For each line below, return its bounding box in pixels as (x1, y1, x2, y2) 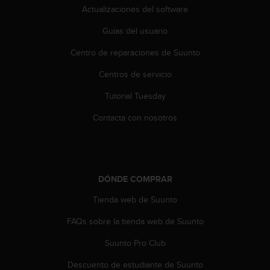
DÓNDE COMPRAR (98, 172, 172, 185)
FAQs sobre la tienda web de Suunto (66, 215, 204, 227)
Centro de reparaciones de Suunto (70, 46, 200, 58)
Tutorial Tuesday (104, 89, 166, 102)
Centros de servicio (98, 67, 172, 80)
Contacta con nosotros (93, 111, 177, 124)
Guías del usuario (102, 24, 168, 37)
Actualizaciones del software (82, 2, 188, 15)
